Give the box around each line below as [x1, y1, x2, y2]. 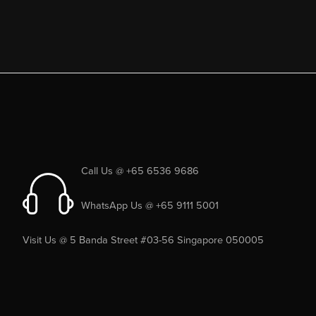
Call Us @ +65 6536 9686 [81, 164, 199, 177]
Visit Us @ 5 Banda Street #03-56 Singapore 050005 [23, 233, 264, 246]
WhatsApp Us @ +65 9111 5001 [81, 199, 219, 212]
